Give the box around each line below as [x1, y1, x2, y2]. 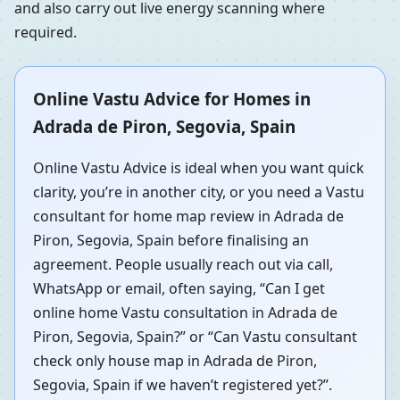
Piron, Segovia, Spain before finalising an [33, 230, 309, 251]
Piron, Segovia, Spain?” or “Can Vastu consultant [33, 327, 357, 347]
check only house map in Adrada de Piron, [33, 351, 317, 371]
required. [14, 21, 77, 42]
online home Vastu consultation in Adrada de [33, 303, 337, 323]
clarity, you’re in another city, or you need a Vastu [33, 182, 364, 203]
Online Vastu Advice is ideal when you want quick [33, 158, 364, 179]
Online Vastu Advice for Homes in [33, 87, 311, 110]
